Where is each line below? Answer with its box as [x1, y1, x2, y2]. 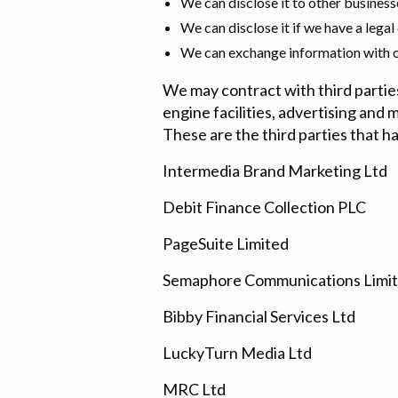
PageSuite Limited [163, 234, 289, 253]
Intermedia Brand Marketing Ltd [163, 161, 387, 180]
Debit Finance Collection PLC [163, 197, 366, 217]
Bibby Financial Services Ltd [163, 306, 355, 326]
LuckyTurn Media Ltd [163, 343, 312, 362]
